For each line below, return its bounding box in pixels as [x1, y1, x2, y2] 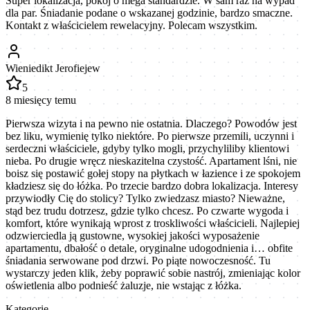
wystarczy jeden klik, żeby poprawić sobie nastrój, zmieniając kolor [6, 266, 300, 279]
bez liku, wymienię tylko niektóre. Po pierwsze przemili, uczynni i [6, 129, 294, 142]
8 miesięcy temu [6, 93, 76, 106]
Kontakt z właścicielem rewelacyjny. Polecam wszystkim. [6, 19, 257, 31]
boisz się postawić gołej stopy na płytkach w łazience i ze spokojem [6, 167, 300, 179]
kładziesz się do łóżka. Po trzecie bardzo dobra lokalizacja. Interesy [6, 179, 298, 192]
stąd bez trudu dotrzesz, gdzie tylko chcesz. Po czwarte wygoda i [6, 204, 289, 217]
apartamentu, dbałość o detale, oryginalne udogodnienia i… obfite [6, 241, 293, 254]
